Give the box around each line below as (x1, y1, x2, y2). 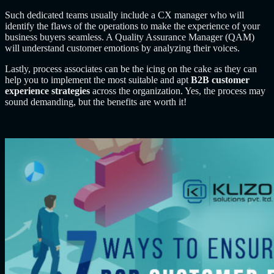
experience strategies (5, 85, 90, 96)
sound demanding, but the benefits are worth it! (5, 96, 187, 107)
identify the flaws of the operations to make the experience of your (5, 20, 260, 31)
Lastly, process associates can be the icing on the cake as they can (5, 63, 257, 74)
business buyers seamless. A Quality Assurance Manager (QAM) (5, 31, 254, 42)
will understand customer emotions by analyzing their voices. (5, 42, 240, 53)
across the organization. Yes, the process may (90, 85, 265, 96)
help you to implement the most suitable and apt (5, 74, 191, 85)
